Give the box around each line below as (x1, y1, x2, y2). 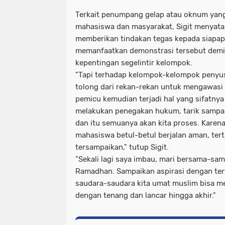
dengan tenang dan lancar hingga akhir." (75, 190, 216, 200)
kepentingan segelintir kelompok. (75, 58, 194, 67)
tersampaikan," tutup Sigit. (75, 142, 169, 152)
